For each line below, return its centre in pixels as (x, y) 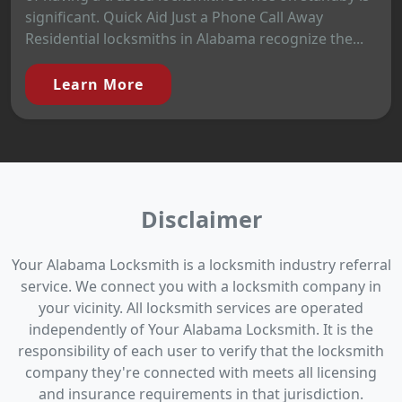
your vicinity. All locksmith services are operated (201, 308)
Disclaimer (201, 219)
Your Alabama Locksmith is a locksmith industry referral (201, 265)
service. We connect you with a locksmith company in (201, 287)
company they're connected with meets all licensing (201, 373)
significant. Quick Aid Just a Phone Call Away (174, 17)
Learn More (98, 85)
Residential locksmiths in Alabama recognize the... (194, 39)
